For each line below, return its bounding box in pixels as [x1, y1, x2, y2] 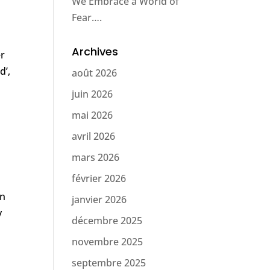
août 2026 [72, 66, 118, 80]
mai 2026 [72, 108, 113, 122]
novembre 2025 [72, 235, 143, 248]
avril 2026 [72, 130, 116, 143]
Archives [72, 44, 119, 59]
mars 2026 [72, 151, 120, 164]
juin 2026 [72, 87, 113, 101]
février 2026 [72, 172, 127, 185]
